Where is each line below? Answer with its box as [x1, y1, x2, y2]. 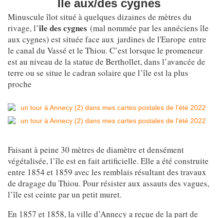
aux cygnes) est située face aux [8, 34, 114, 45]
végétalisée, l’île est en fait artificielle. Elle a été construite [8, 155, 209, 167]
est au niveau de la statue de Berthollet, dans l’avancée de [8, 56, 205, 68]
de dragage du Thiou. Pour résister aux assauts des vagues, [8, 178, 209, 189]
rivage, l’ [8, 22, 39, 34]
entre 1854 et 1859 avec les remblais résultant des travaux [8, 166, 206, 178]
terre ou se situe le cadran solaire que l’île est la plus [8, 67, 188, 79]
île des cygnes [39, 22, 87, 35]
